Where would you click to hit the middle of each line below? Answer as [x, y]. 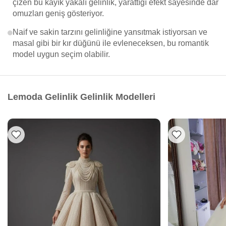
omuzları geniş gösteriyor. [58, 13]
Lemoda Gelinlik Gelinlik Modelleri [81, 97]
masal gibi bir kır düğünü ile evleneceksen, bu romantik [111, 43]
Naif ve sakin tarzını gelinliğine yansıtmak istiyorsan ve [110, 32]
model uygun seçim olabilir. [61, 54]
